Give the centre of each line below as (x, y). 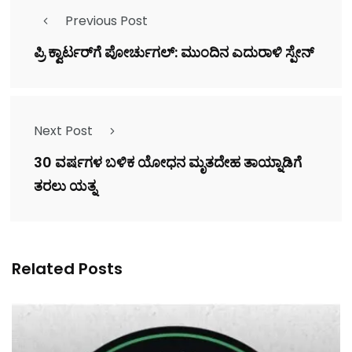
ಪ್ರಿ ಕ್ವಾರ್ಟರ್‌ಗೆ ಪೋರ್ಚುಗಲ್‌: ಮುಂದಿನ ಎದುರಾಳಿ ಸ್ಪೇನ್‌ (174, 53)
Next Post (63, 131)
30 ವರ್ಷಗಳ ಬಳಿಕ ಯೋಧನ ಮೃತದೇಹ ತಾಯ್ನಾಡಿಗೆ (168, 163)
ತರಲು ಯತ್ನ (65, 186)
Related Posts (67, 269)
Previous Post (106, 21)
